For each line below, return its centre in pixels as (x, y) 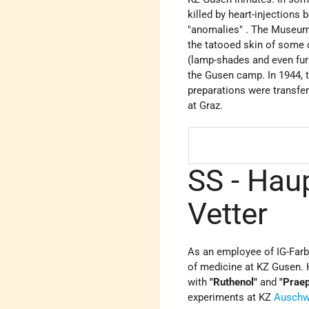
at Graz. (206, 105)
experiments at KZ (231, 297)
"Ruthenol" (235, 282)
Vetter (228, 213)
